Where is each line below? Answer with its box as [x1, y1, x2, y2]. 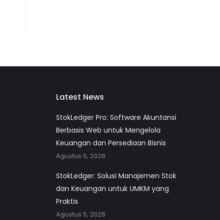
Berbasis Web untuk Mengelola [55, 125, 161, 135]
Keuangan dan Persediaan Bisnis [55, 137, 166, 148]
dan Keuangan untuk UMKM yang [55, 183, 169, 193]
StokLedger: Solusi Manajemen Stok [55, 170, 176, 181]
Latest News [55, 91, 104, 103]
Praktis [55, 196, 78, 206]
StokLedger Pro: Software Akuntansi [55, 112, 176, 122]
